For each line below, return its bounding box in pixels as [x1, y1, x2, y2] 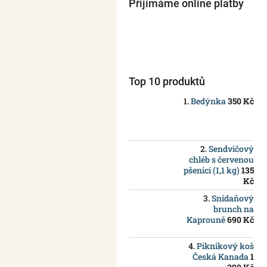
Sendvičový [209, 143, 254, 155]
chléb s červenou [189, 154, 254, 166]
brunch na [213, 203, 254, 215]
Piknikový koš [197, 240, 254, 252]
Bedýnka [191, 95, 226, 107]
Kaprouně [187, 214, 225, 226]
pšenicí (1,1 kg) [184, 164, 240, 176]
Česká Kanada [193, 251, 249, 263]
